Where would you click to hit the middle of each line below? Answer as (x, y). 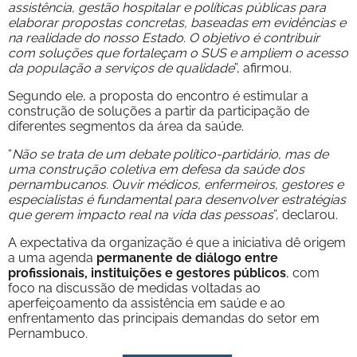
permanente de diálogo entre (187, 257)
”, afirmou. (263, 68)
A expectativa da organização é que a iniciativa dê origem (177, 242)
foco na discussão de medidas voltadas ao (134, 288)
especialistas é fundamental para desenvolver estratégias (177, 199)
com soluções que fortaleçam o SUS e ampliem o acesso (178, 53)
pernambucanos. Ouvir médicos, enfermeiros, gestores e (176, 184)
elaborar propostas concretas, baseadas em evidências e (177, 22)
